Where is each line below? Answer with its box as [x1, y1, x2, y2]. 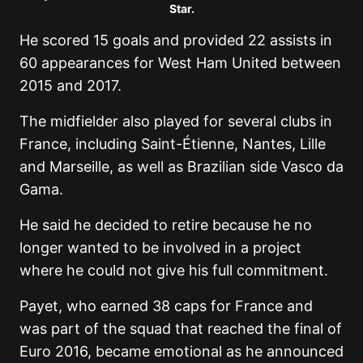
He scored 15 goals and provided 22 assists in [19, 32, 332, 49]
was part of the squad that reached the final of [19, 320, 342, 337]
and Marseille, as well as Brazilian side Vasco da [19, 158, 344, 175]
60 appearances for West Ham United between [19, 54, 341, 71]
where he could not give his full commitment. [19, 262, 328, 279]
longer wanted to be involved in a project [19, 239, 301, 256]
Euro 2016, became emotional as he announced [19, 343, 344, 360]
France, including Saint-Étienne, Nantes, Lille [19, 135, 326, 152]
